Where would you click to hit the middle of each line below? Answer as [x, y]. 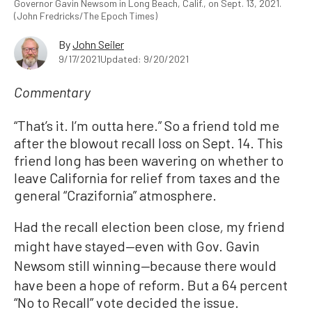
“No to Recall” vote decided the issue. [126, 302]
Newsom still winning [77, 265]
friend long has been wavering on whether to [149, 160]
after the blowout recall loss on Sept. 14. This [148, 143]
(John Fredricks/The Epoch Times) [86, 16]
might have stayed [70, 246]
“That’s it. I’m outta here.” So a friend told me [147, 125]
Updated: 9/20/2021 [145, 59]
